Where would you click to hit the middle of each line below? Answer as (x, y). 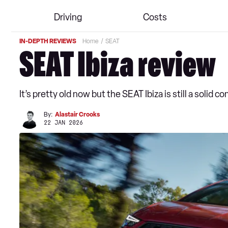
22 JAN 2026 (63, 123)
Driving (68, 17)
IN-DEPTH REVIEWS (48, 41)
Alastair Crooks (77, 114)
